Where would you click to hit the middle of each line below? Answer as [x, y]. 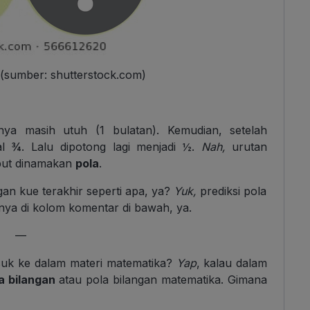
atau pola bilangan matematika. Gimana [163, 280]
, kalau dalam [232, 263]
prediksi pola [231, 191]
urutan [246, 147]
